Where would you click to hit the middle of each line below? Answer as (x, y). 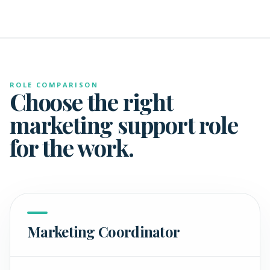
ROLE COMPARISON (54, 85)
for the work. (72, 147)
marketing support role (124, 124)
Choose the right (91, 102)
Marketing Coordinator (104, 231)
